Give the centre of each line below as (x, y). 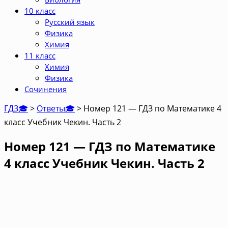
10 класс (40, 11)
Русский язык (70, 22)
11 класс (40, 55)
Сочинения (46, 89)
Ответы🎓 (56, 108)
